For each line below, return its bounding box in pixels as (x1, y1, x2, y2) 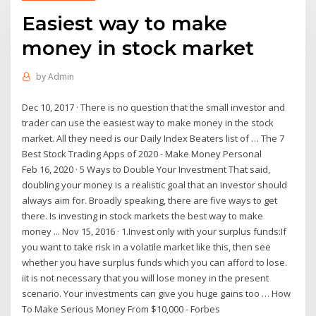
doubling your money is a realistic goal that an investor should (22, 178, 288, 191)
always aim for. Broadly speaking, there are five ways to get (22, 193, 278, 207)
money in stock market (22, 35, 255, 60)
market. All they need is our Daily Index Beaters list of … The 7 (22, 131, 285, 145)
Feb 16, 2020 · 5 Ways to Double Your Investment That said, (22, 162, 271, 176)
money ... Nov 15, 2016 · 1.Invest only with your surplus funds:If (22, 224, 287, 238)
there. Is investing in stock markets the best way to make (22, 209, 264, 222)
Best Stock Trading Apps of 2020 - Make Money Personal (22, 147, 262, 160)
